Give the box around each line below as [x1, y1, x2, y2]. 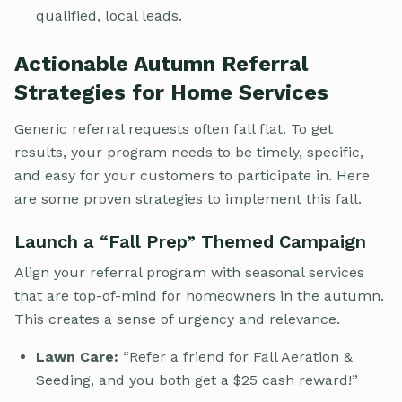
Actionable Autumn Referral [14, 50, 308, 76]
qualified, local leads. [36, 6, 182, 24]
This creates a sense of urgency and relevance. [14, 310, 340, 328]
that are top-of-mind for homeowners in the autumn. [14, 286, 384, 304]
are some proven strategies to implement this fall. [14, 189, 362, 207]
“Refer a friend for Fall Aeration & [118, 347, 353, 365]
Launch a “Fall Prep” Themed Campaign [14, 230, 366, 252]
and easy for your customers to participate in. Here [14, 166, 370, 184]
